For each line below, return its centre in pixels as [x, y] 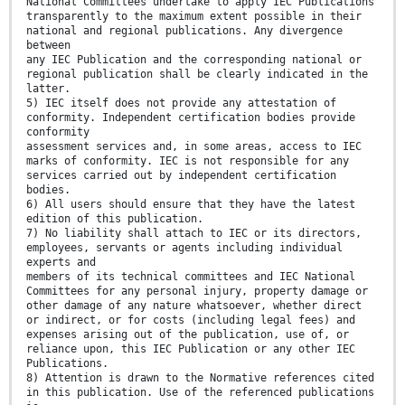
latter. [48, 89]
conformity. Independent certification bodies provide [191, 118]
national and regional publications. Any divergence [184, 31]
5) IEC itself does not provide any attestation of [181, 104]
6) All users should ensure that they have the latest [191, 205]
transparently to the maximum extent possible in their [194, 17]
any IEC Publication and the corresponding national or [194, 60]
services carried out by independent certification [181, 176]
